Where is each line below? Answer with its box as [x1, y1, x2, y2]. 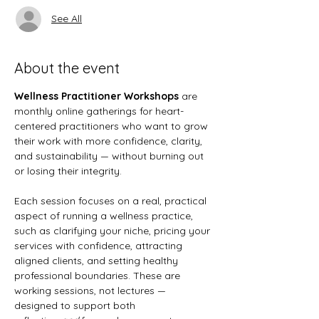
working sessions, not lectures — [14, 283, 169, 297]
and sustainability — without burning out [14, 149, 206, 162]
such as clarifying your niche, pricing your [14, 224, 213, 237]
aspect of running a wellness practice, [14, 209, 196, 222]
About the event [14, 58, 120, 77]
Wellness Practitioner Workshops [14, 89, 179, 103]
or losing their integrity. [14, 164, 122, 177]
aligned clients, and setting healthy [14, 253, 181, 267]
